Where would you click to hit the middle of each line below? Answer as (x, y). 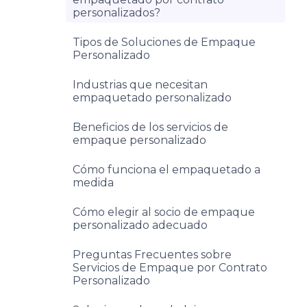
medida (93, 183)
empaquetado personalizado (152, 98)
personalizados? (116, 13)
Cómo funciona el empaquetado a (167, 170)
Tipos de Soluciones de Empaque (164, 42)
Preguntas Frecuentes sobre (152, 255)
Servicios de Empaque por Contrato (170, 268)
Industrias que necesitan (140, 85)
